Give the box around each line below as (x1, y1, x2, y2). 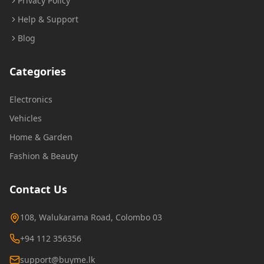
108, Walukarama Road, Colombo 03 (20, 212, 162, 223)
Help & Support (18, 14, 78, 25)
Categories (9, 64, 66, 78)
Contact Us (9, 182, 67, 196)
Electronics (9, 94, 52, 105)
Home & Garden (9, 131, 72, 143)
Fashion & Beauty (9, 150, 78, 161)
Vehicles (9, 113, 42, 124)
